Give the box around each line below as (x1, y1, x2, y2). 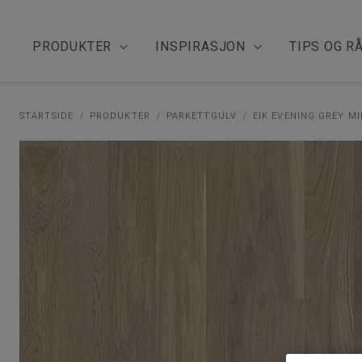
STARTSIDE (19, 110, 74, 121)
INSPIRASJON (155, 39, 246, 54)
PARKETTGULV (166, 110, 237, 121)
